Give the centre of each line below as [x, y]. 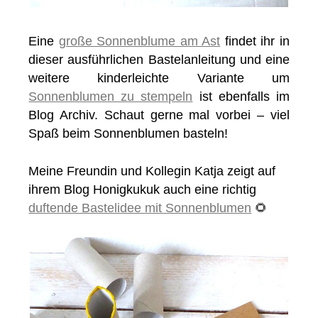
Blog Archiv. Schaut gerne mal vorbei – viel [159, 115]
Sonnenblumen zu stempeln [111, 97]
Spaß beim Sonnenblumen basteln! [128, 134]
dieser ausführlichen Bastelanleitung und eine [159, 60]
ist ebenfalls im [241, 97]
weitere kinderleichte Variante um [159, 78]
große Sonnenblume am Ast [139, 42]
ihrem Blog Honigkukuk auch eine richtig [143, 189]
